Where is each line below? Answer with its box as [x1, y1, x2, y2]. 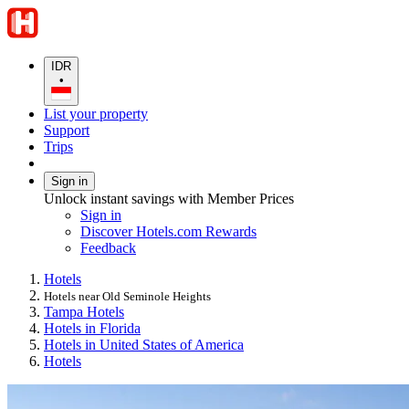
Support [44, 122, 89, 139]
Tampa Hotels [44, 304, 124, 320]
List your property [44, 106, 148, 122]
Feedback [80, 240, 136, 257]
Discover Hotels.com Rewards [80, 224, 257, 240]
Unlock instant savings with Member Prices [44, 191, 294, 207]
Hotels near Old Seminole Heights [44, 289, 211, 304]
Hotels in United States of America [44, 337, 244, 353]
